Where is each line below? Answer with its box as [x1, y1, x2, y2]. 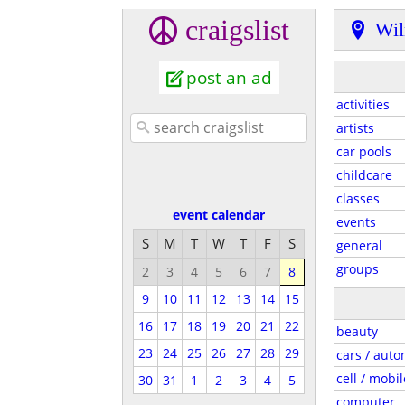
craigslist [184, 14, 289, 46]
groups [336, 260, 379, 278]
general [336, 237, 382, 254]
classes [336, 190, 380, 207]
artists [336, 119, 374, 137]
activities [336, 96, 390, 113]
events [336, 213, 376, 231]
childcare [336, 166, 392, 184]
